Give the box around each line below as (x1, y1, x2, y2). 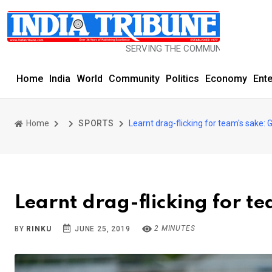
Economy (205, 73, 247, 84)
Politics (166, 73, 199, 84)
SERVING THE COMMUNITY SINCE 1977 (83, 43, 242, 54)
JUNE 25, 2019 (72, 225, 131, 233)
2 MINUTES (152, 224, 195, 233)
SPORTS (78, 118, 114, 128)
